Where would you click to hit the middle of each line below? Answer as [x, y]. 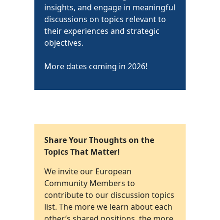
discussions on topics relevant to [105, 19]
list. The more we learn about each [108, 207]
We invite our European [88, 172]
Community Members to [90, 183]
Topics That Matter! [82, 152]
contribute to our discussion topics [109, 195]
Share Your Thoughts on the [99, 140]
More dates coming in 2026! [96, 67]
